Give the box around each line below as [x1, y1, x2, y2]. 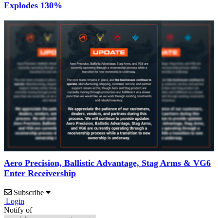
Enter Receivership [4, 168, 76, 179]
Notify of [4, 206, 32, 215]
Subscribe [14, 188, 44, 197]
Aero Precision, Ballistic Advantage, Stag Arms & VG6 [4, 158, 211, 168]
